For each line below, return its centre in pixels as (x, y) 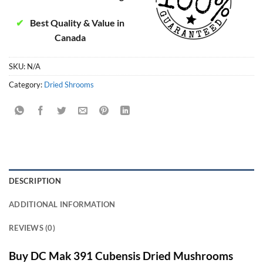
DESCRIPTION (35, 181)
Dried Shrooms (69, 84)
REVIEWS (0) (32, 227)
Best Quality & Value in (76, 23)
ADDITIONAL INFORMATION (62, 204)
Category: (26, 84)
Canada (70, 38)
